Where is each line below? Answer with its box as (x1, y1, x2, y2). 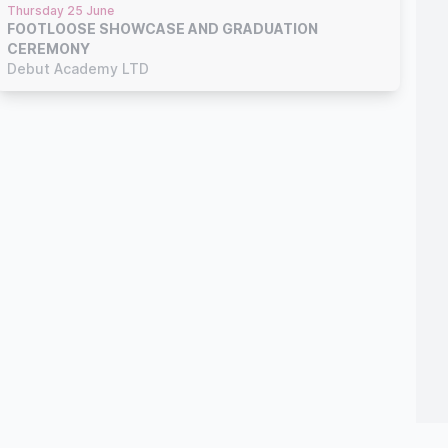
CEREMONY (6, 39, 90, 57)
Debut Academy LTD (6, 59, 149, 77)
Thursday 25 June (6, 2, 114, 18)
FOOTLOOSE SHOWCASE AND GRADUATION (6, 19, 318, 37)
